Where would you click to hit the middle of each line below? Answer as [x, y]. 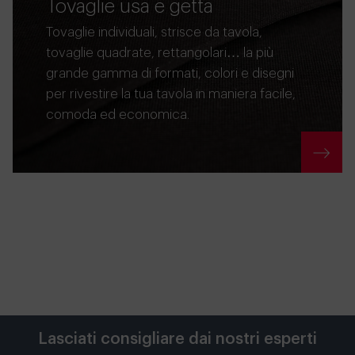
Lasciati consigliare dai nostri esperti [177, 339]
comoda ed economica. [118, 115]
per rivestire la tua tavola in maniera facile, [171, 94]
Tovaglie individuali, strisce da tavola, [154, 32]
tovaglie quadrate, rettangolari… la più [160, 53]
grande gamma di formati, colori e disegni [170, 73]
